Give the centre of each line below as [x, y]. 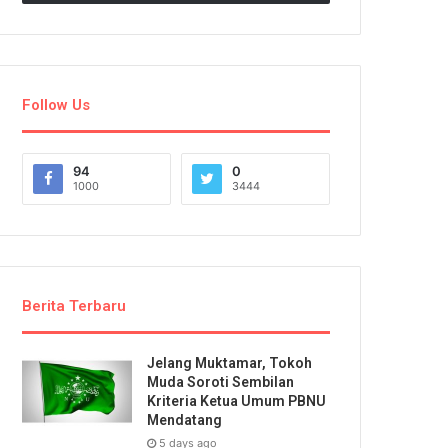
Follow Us [56, 104]
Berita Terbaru [74, 305]
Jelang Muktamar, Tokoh [230, 362]
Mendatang [185, 419]
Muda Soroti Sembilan [221, 381]
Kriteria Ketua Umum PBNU [237, 400]
